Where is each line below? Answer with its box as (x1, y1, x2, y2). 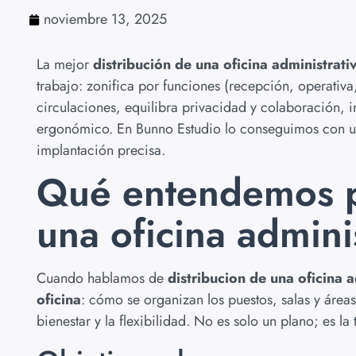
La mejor (37, 54, 93, 75)
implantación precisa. (37, 140, 165, 161)
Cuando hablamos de (37, 268, 168, 289)
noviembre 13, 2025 (44, 9, 167, 29)
